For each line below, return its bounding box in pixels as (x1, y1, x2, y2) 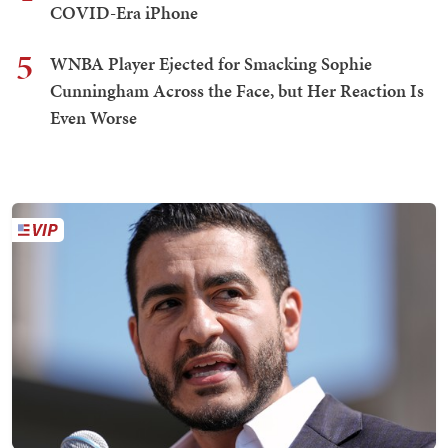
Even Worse (50, 105, 137, 131)
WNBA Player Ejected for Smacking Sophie (50, 51, 372, 77)
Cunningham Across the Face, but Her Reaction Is (50, 78, 424, 104)
